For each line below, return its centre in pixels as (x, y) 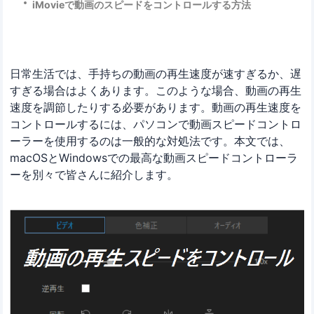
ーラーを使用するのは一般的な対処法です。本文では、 (150, 141)
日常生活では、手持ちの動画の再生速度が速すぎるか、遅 (156, 74)
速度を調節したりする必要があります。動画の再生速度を (156, 108)
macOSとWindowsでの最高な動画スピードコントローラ (154, 158)
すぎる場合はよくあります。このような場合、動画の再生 (156, 91)
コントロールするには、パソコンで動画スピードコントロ (156, 124)
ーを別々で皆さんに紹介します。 (94, 175)
